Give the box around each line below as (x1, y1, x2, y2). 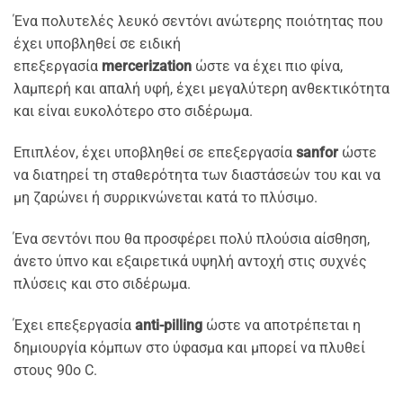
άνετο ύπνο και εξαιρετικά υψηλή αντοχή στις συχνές (13, 252, 367, 270)
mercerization (98, 58, 192, 76)
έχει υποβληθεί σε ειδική (13, 35, 181, 53)
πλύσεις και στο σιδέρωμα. (13, 274, 191, 292)
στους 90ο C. (13, 361, 97, 379)
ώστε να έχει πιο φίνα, (192, 58, 343, 76)
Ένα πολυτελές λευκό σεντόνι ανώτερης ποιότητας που (13, 13, 383, 31)
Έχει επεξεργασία (13, 316, 135, 334)
